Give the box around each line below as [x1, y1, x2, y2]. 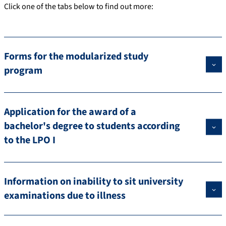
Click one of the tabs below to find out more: [4, 1, 153, 13]
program [4, 64, 42, 78]
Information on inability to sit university [4, 175, 183, 189]
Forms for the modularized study [4, 49, 148, 64]
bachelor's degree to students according [4, 119, 180, 134]
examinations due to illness [4, 189, 126, 203]
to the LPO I [4, 133, 55, 148]
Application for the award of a [4, 105, 136, 120]
